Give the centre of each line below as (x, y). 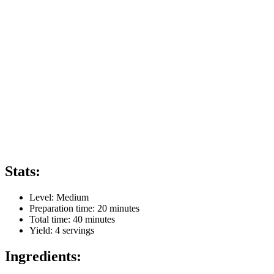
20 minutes (118, 209)
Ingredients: (43, 257)
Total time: (51, 220)
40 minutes (94, 220)
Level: (43, 198)
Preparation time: (63, 209)
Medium (72, 198)
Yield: (42, 231)
